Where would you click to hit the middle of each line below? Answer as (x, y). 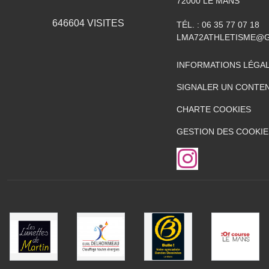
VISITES (104, 23)
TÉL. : (189, 25)
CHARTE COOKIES (214, 109)
